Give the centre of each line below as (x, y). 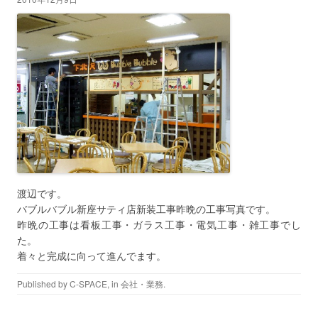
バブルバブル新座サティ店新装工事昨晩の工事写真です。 (146, 209)
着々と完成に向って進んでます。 (92, 256)
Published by (43, 284)
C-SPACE (88, 284)
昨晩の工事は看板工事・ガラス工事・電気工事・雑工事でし (159, 225)
